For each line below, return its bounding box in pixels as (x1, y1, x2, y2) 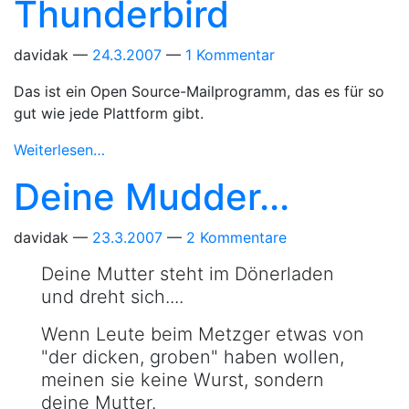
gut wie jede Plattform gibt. (14, 104, 204, 122)
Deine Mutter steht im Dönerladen (41, 263, 334, 285)
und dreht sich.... (41, 286, 184, 308)
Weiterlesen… (14, 141, 105, 159)
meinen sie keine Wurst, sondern (41, 369, 324, 391)
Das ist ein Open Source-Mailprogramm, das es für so (14, 82, 384, 100)
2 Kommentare (186, 228, 287, 246)
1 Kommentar (185, 46, 275, 64)
